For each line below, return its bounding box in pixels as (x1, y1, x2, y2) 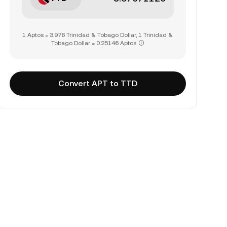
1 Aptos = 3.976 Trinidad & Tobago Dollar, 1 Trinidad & (22, 31, 173, 39)
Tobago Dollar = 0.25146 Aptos (51, 40, 136, 47)
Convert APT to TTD (58, 79, 137, 88)
